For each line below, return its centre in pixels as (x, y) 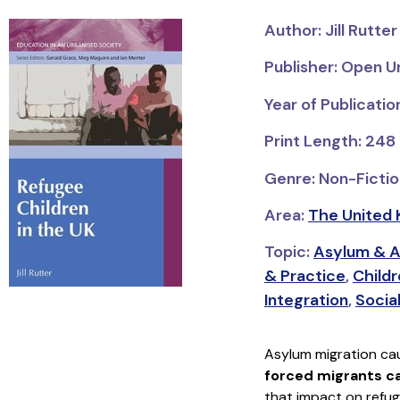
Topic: (288, 252)
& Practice (304, 276)
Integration (306, 300)
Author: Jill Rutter (330, 30)
